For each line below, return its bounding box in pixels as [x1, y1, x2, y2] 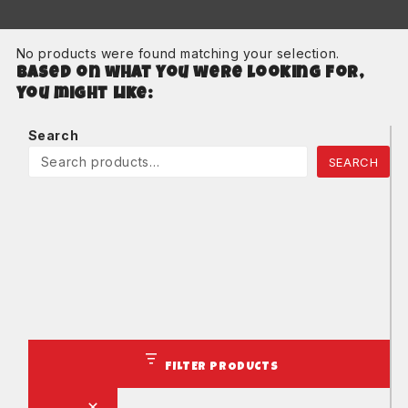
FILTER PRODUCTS [165, 362, 279, 374]
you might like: [15, 86, 153, 103]
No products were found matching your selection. [15, 45, 340, 61]
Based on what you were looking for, [15, 65, 364, 82]
